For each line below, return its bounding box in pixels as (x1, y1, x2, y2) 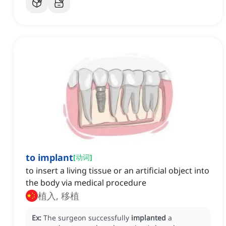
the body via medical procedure (26, 177, 146, 189)
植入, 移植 (38, 190, 79, 202)
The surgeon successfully (43, 213, 131, 223)
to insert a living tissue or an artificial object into (26, 165, 209, 177)
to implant (26, 151, 73, 164)
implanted (131, 213, 166, 223)
